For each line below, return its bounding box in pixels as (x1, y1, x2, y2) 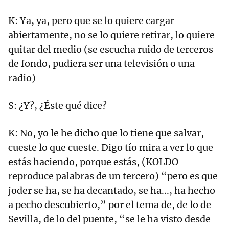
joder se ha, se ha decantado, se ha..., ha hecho (8, 185, 215, 197)
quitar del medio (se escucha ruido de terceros (8, 43, 213, 56)
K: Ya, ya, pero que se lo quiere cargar (8, 15, 174, 27)
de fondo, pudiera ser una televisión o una (8, 58, 195, 70)
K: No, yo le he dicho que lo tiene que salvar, (8, 127, 204, 140)
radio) (8, 72, 36, 84)
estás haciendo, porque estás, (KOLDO (8, 156, 178, 168)
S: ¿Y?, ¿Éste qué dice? (8, 100, 107, 112)
